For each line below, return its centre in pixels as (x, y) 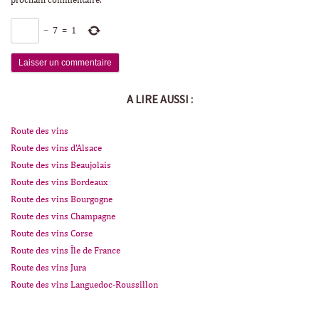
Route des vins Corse (52, 234)
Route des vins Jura (48, 268)
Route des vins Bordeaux (59, 182)
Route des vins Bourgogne (62, 199)
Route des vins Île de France (66, 251)
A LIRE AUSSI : (159, 99)
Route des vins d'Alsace (56, 148)
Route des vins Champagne (63, 216)
